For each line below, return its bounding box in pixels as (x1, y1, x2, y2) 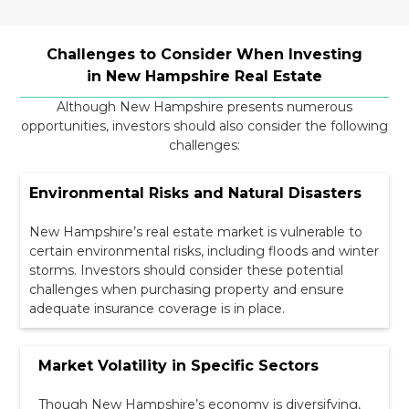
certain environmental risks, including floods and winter (29, 242, 380, 259)
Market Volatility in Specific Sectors (38, 356, 320, 374)
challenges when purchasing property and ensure (29, 280, 345, 298)
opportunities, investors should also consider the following (21, 117, 388, 134)
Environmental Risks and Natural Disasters (29, 184, 362, 202)
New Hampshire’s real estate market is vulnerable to (29, 223, 363, 240)
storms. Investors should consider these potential (29, 261, 344, 278)
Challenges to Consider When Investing (46, 45, 362, 63)
